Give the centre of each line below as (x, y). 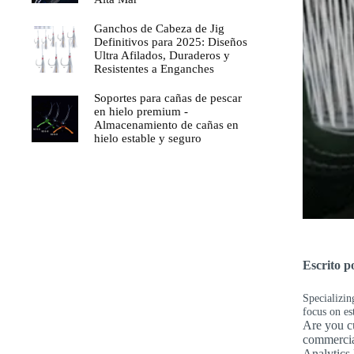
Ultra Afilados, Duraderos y (162, 56)
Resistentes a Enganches (154, 69)
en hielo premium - (141, 112)
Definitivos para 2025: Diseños (170, 42)
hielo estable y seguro (147, 139)
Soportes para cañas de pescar (168, 98)
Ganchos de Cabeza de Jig (159, 29)
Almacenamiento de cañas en (166, 125)
